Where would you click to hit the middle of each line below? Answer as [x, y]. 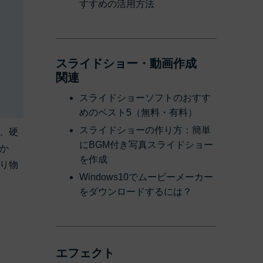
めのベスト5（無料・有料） [138, 113]
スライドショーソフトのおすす [145, 98]
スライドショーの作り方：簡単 [145, 130]
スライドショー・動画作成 [126, 64]
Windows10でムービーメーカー [146, 177]
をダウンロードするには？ [136, 192]
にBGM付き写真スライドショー [146, 145]
